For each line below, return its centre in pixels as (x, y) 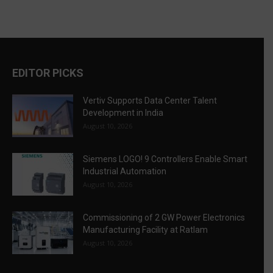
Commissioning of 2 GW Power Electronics (164, 218)
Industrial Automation (125, 172)
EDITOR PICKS (48, 73)
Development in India (123, 113)
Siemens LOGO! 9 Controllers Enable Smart (165, 159)
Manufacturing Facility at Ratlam (145, 230)
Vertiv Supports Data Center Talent (150, 101)
